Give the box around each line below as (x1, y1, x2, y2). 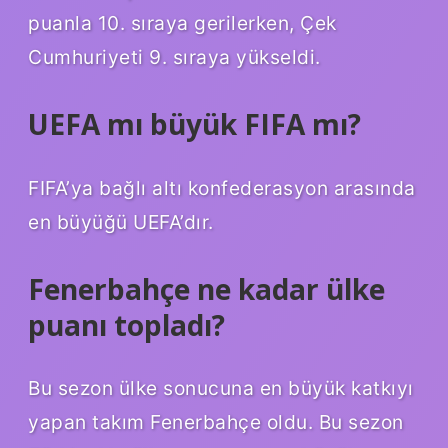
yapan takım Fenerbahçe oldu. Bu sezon (28, 410, 404, 435)
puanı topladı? (28, 305, 225, 344)
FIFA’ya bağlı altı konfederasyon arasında (28, 175, 416, 200)
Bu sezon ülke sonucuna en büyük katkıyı (28, 376, 414, 401)
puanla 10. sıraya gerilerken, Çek (28, 10, 337, 35)
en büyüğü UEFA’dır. (28, 209, 214, 234)
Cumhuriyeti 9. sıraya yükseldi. (28, 44, 321, 69)
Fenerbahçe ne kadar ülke (28, 269, 385, 308)
